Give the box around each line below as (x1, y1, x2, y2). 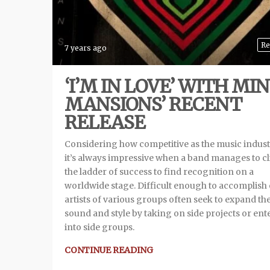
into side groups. (64, 222, 134, 233)
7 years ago (64, 43, 107, 53)
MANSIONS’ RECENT (64, 93, 242, 116)
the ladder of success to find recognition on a (64, 166, 254, 178)
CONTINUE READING (64, 245, 153, 256)
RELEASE (64, 111, 145, 134)
